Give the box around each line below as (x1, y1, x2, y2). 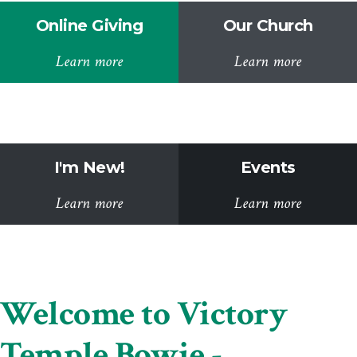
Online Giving (35, 15, 143, 35)
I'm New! (53, 158, 125, 178)
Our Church (222, 15, 313, 35)
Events (240, 158, 296, 178)
